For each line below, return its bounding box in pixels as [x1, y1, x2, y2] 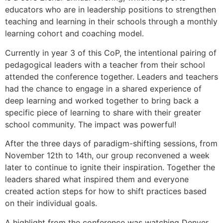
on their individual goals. [5, 198, 97, 209]
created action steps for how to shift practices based [5, 186, 207, 197]
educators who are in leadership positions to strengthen [5, 4, 216, 15]
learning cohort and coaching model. [5, 28, 144, 39]
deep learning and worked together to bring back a [5, 95, 199, 106]
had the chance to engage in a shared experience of [5, 83, 202, 94]
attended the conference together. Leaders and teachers [5, 71, 218, 82]
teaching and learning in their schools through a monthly [5, 16, 218, 27]
